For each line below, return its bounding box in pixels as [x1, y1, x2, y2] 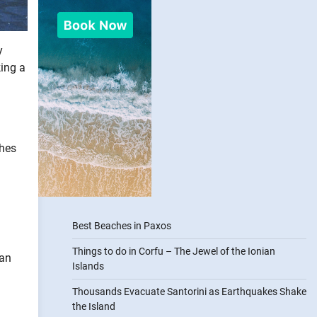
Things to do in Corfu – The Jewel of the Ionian [71, 246, 275, 257]
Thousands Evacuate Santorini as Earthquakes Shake [71, 286, 306, 297]
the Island [71, 301, 115, 312]
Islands [71, 260, 104, 272]
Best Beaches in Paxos [71, 220, 171, 231]
